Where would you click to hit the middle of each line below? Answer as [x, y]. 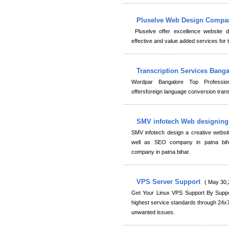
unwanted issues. [153, 212]
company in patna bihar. [161, 152]
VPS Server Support [169, 182]
